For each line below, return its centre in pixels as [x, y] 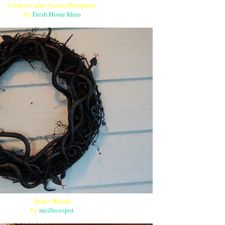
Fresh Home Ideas [57, 14]
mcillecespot [57, 210]
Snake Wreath [52, 201]
